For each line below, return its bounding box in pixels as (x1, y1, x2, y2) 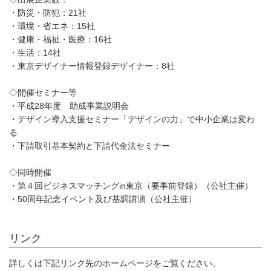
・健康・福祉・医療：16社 (9, 34, 112, 44)
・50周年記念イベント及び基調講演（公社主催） (9, 194, 197, 204)
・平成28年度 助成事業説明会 (9, 100, 129, 111)
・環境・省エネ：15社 (9, 21, 95, 31)
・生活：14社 (9, 47, 61, 57)
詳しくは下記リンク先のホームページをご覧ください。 (9, 258, 221, 268)
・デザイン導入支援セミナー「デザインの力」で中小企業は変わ (9, 114, 255, 124)
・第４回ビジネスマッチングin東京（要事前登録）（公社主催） (9, 180, 253, 191)
